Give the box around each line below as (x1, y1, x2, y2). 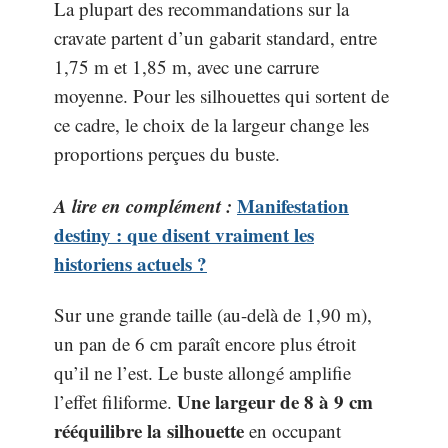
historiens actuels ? (54, 249, 207, 277)
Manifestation (237, 191, 349, 219)
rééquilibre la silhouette (54, 417, 244, 444)
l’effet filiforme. (54, 389, 177, 414)
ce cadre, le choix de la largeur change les (54, 112, 369, 137)
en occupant (244, 418, 341, 443)
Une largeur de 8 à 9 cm (177, 388, 373, 415)
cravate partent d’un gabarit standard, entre (54, 25, 377, 50)
